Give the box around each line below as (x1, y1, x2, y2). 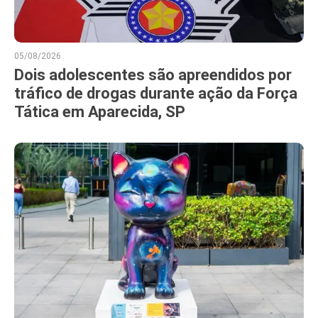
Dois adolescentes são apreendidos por (14, 66, 292, 84)
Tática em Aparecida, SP (14, 103, 185, 121)
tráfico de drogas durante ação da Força (14, 84, 297, 103)
